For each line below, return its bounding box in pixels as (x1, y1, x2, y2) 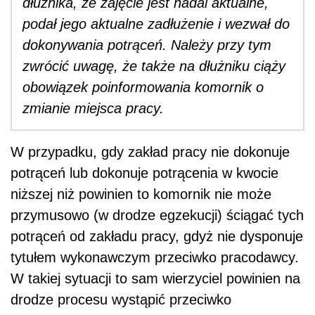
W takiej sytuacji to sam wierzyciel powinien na (11, 270, 300, 286)
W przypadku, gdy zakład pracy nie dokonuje (11, 143, 290, 160)
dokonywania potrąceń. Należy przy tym (22, 37, 271, 53)
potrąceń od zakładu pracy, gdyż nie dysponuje (11, 228, 303, 244)
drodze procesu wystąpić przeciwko (11, 291, 231, 307)
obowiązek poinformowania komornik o (22, 79, 264, 95)
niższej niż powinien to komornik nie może (11, 186, 271, 202)
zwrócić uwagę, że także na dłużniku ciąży (22, 58, 285, 74)
